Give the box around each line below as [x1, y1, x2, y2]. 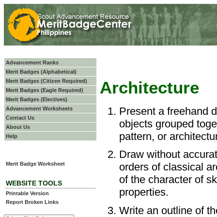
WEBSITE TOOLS [6, 179, 62, 187]
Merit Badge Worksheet [6, 161, 65, 167]
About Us [6, 124, 30, 130]
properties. [119, 186, 169, 199]
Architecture [100, 78, 199, 97]
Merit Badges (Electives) [6, 96, 67, 102]
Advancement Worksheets [6, 106, 73, 111]
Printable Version [6, 190, 49, 196]
